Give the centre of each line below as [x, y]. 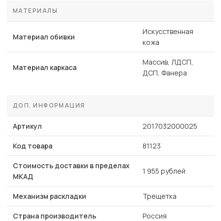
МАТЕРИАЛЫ [35, 11]
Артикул [27, 126]
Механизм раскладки [50, 196]
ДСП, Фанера [165, 73]
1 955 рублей [164, 171]
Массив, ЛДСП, [168, 62]
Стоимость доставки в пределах [71, 166]
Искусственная [168, 32]
